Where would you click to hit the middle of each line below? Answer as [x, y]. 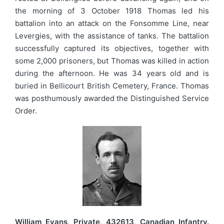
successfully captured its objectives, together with [112, 48]
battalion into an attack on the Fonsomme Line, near [112, 23]
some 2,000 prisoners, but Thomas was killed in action [112, 60]
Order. [26, 110]
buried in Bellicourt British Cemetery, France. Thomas [112, 85]
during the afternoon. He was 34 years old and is [112, 73]
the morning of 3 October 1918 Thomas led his [112, 10]
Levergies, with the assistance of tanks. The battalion [112, 35]
